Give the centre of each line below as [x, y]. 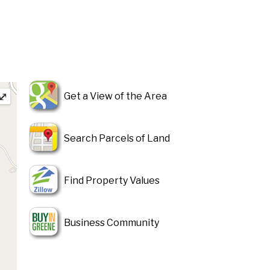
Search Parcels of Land [116, 139]
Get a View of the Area [115, 96]
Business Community [111, 223]
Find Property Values [111, 181]
